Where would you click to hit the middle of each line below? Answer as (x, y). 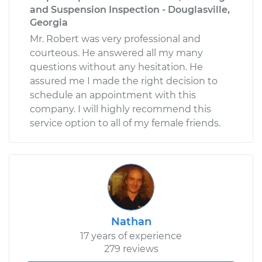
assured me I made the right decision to (124, 81)
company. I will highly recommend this (120, 109)
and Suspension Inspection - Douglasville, (130, 9)
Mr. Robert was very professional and (115, 39)
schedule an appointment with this (113, 95)
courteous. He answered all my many (116, 53)
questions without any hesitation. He (116, 67)
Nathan (131, 221)
